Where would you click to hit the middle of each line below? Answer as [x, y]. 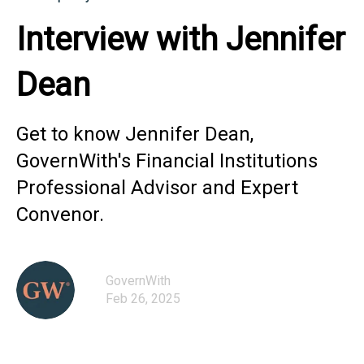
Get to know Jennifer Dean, [135, 134]
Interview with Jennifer [181, 39]
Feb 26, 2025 [143, 299]
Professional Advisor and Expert [157, 188]
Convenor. [60, 214]
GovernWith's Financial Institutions [167, 161]
